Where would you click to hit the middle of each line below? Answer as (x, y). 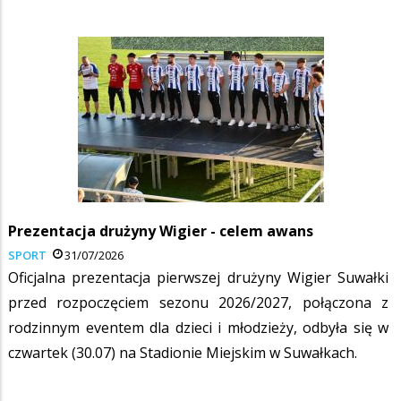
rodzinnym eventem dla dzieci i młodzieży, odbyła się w (198, 327)
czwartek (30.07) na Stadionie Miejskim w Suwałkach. (183, 352)
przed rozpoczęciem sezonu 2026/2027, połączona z (198, 302)
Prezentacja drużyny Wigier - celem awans (161, 230)
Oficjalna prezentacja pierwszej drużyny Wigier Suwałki (198, 277)
